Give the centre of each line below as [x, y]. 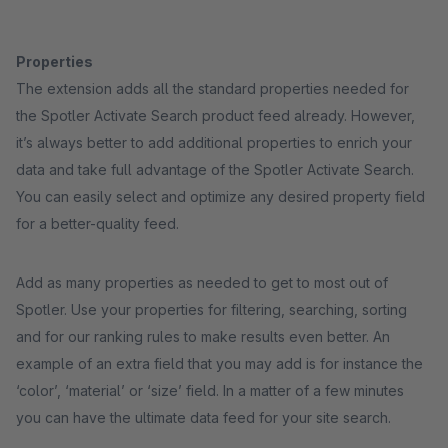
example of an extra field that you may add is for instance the [219, 363]
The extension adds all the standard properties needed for [212, 88]
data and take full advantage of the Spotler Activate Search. [215, 169]
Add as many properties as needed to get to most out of [202, 282]
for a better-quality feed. [97, 223]
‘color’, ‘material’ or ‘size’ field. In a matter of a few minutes [210, 390]
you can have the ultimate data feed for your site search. [203, 417]
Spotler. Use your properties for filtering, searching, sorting [211, 309]
